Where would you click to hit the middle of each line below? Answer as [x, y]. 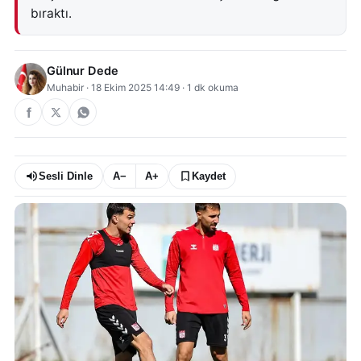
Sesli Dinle [66, 176]
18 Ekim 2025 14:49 [135, 87]
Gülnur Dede [83, 71]
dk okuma [215, 87]
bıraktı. [51, 13]
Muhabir [65, 87]
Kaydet [209, 176]
